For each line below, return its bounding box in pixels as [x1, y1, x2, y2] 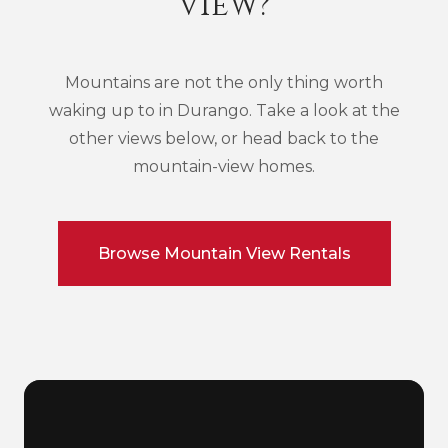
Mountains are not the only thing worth [65, 73, 383, 92]
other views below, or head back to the [69, 129, 379, 148]
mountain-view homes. [133, 157, 315, 176]
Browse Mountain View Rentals [97, 244, 351, 263]
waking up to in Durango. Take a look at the [48, 101, 400, 120]
